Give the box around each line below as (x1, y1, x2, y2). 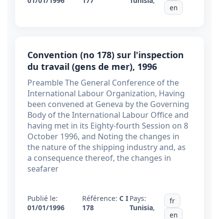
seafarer (27, 163, 59, 175)
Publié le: (27, 194, 58, 203)
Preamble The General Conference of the (27, 77, 179, 88)
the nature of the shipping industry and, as (27, 142, 186, 153)
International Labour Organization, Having (27, 88, 185, 99)
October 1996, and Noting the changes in (27, 131, 179, 142)
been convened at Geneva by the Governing (27, 99, 189, 110)
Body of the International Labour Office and (27, 109, 189, 121)
